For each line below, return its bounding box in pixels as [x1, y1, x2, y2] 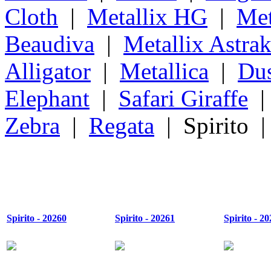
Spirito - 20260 [7, 213, 67, 224]
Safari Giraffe [119, 85, 248, 111]
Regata [89, 112, 154, 139]
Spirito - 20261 [115, 213, 175, 224]
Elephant [5, 85, 90, 111]
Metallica [120, 57, 209, 84]
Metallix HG [87, 3, 207, 30]
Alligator [5, 57, 91, 84]
